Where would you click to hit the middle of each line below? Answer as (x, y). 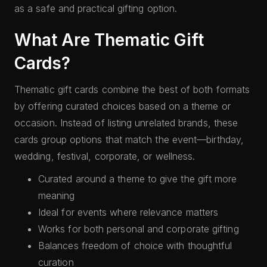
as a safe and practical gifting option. (96, 8)
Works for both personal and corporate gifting (139, 229)
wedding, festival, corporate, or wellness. (105, 156)
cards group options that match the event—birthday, (129, 139)
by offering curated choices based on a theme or (122, 106)
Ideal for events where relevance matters (128, 212)
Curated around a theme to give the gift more (138, 179)
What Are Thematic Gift (109, 40)
